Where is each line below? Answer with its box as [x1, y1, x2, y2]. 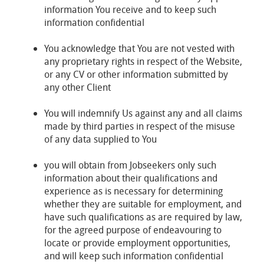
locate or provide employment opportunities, [44, 236, 230, 249]
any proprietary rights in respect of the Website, [44, 55, 242, 68]
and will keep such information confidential [44, 249, 223, 262]
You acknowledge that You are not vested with [44, 42, 235, 55]
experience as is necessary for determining [44, 184, 223, 197]
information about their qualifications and [44, 171, 217, 184]
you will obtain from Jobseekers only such [44, 159, 216, 171]
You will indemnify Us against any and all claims [44, 107, 242, 120]
